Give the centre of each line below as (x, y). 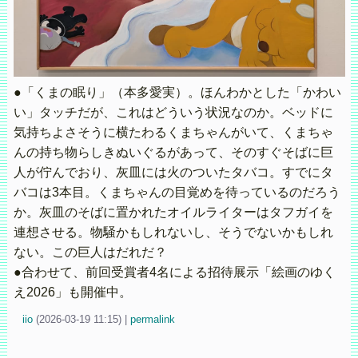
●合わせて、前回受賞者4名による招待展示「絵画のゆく (174, 272)
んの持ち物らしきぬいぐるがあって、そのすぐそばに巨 (173, 153)
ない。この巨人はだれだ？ (90, 253)
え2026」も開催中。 (72, 292)
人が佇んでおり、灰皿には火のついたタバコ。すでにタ (173, 173)
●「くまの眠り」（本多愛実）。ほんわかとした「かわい (177, 93)
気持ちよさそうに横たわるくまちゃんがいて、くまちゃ (173, 133)
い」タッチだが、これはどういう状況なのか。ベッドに (173, 113)
